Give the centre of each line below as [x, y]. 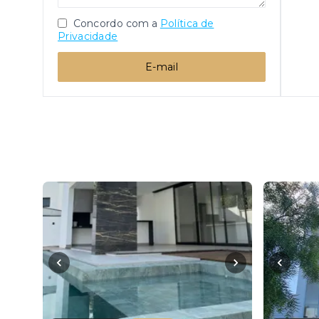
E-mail [162, 67]
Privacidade [88, 36]
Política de [187, 23]
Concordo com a [114, 23]
